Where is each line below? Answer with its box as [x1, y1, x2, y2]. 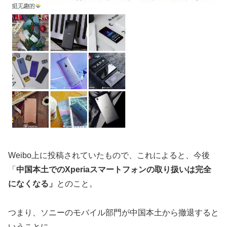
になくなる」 [8, 179, 57, 188]
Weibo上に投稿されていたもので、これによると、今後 [8, 151, 210, 160]
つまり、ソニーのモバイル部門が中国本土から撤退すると [8, 208, 219, 217]
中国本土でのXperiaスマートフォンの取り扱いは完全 [16, 165, 211, 174]
